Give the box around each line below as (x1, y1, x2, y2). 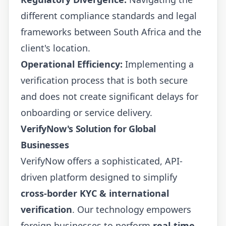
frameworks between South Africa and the (21, 25, 201, 38)
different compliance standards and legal (21, 9, 197, 22)
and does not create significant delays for (21, 90, 198, 102)
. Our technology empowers (72, 203, 191, 215)
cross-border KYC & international (21, 187, 169, 199)
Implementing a (123, 58, 194, 70)
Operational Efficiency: (21, 58, 123, 70)
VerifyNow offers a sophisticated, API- (21, 154, 183, 167)
